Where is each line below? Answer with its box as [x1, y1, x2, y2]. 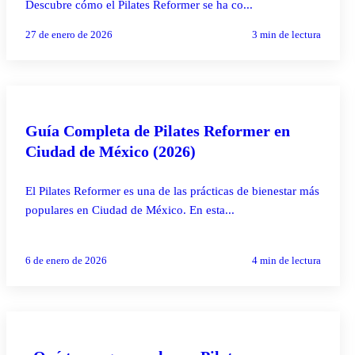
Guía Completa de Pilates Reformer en [25, 121, 290, 139]
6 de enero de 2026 [25, 254, 107, 266]
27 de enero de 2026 [25, 28, 113, 40]
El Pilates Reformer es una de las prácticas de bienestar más [25, 184, 319, 197]
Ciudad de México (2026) [25, 142, 196, 160]
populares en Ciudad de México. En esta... [25, 203, 235, 216]
